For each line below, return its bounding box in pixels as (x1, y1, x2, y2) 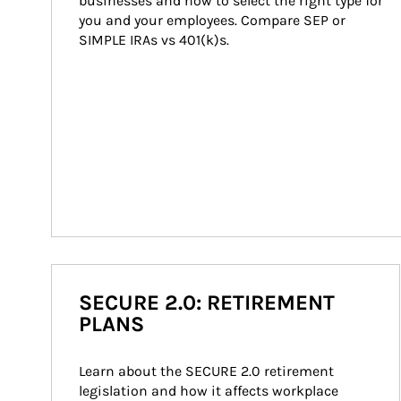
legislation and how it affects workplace (79, 382, 342, 399)
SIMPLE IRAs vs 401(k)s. (79, 31, 229, 48)
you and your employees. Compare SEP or (79, 12, 349, 29)
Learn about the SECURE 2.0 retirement (79, 363, 337, 380)
